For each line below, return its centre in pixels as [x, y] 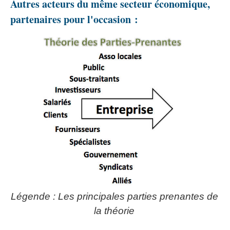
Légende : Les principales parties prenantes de [114, 197]
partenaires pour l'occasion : [74, 20]
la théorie [114, 211]
